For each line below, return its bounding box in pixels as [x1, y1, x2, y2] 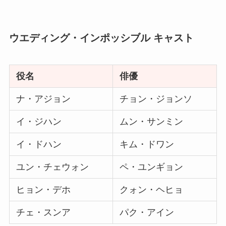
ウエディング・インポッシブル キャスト [9, 32, 194, 43]
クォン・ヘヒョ [120, 184, 184, 195]
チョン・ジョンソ [120, 93, 193, 104]
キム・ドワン [120, 139, 175, 149]
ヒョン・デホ [16, 184, 71, 195]
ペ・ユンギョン [120, 161, 184, 172]
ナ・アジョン [16, 93, 71, 104]
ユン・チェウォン [16, 161, 89, 172]
